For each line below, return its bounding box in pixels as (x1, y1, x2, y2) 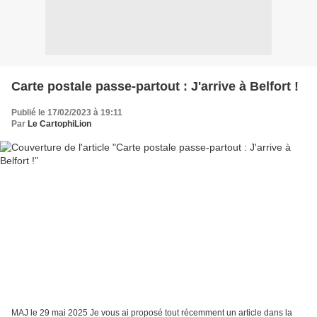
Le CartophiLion (28, 118, 91, 129)
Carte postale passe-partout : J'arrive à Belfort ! (11, 79, 299, 93)
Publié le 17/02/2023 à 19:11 (11, 107, 122, 117)
